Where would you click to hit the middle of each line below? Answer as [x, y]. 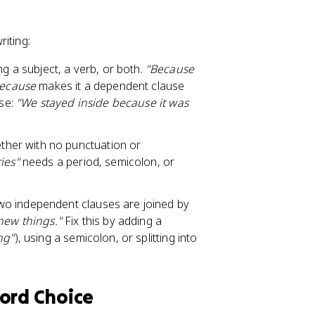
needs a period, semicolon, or [97, 162]
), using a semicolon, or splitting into [106, 238]
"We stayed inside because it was [102, 103]
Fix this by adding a [112, 221]
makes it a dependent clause [110, 86]
